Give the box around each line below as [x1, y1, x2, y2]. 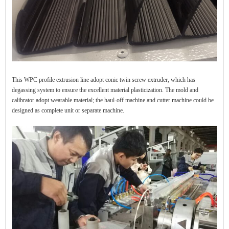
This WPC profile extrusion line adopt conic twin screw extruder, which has [12, 76, 195, 84]
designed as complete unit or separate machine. [12, 107, 124, 114]
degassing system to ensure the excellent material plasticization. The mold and [12, 86, 198, 94]
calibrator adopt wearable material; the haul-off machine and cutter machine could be [12, 97, 214, 104]
